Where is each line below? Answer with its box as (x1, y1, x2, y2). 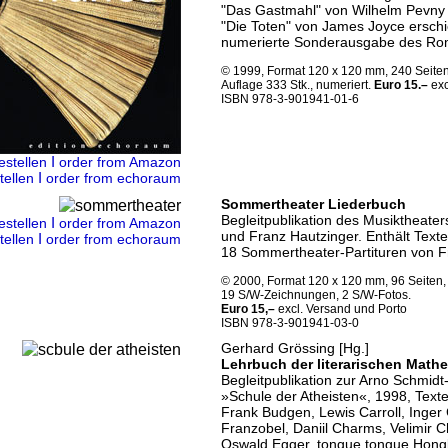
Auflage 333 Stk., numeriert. (221, 78, 374, 92)
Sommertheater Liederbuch (221, 196, 406, 212)
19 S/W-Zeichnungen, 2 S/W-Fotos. (221, 288, 411, 302)
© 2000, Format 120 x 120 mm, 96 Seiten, (221, 274, 446, 288)
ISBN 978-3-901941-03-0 (221, 316, 359, 330)
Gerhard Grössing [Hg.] (221, 340, 369, 356)
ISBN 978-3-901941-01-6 (221, 92, 359, 106)
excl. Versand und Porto (275, 302, 407, 316)
